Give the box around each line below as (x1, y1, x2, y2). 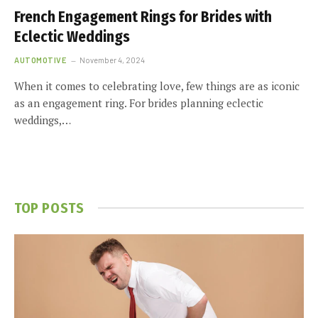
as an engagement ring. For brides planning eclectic (14, 95, 263, 110)
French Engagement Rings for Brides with (14, 7, 272, 26)
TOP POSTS (14, 199, 84, 216)
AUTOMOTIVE (14, 55, 67, 65)
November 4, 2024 (79, 55, 145, 65)
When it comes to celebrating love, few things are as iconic (14, 78, 300, 93)
